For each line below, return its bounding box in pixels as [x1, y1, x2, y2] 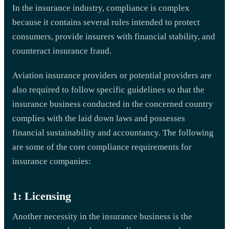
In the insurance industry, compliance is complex [12, 3, 190, 13]
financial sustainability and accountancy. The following [12, 127, 214, 138]
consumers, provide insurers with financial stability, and [12, 31, 215, 41]
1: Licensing [12, 189, 71, 202]
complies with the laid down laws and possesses [12, 113, 185, 123]
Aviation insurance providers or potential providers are [12, 70, 212, 80]
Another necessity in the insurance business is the [12, 211, 192, 221]
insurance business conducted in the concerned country [12, 99, 213, 109]
